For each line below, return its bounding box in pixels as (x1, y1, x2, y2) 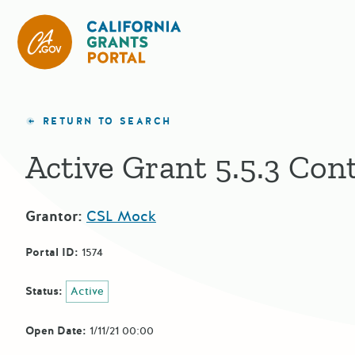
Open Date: (25, 323, 86, 338)
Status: (25, 283, 63, 299)
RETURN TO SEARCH (43, 114, 172, 128)
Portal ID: (25, 244, 78, 260)
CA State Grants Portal (182, 16, 323, 33)
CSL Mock (86, 206, 156, 226)
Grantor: (25, 206, 82, 226)
